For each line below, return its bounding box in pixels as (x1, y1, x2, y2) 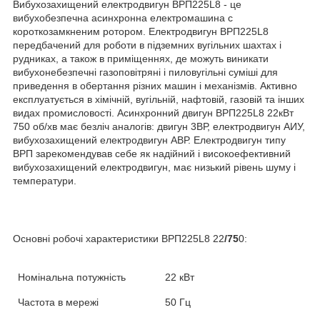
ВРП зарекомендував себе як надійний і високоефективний (13, 148, 291, 160)
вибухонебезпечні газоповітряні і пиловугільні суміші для (13, 66, 278, 79)
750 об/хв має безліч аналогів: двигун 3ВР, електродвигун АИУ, (13, 121, 305, 133)
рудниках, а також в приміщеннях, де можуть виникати (13, 53, 269, 65)
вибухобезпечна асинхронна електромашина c (13, 12, 233, 24)
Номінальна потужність (18, 271, 126, 284)
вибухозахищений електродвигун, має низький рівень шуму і (13, 161, 296, 174)
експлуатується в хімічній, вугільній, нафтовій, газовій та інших (13, 94, 304, 106)
